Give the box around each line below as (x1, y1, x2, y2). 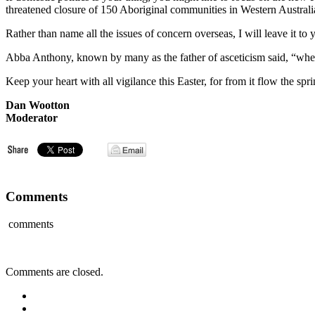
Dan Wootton (6, 98, 70, 111)
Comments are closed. (6, 265, 103, 278)
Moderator (6, 111, 58, 124)
